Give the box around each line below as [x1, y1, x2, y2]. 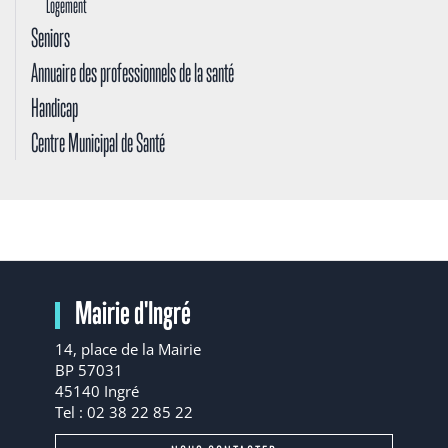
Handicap [31, 91, 78, 123]
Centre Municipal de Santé [31, 126, 165, 158]
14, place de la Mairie [55, 339, 201, 360]
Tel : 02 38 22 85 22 [55, 402, 193, 423]
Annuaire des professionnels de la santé [31, 56, 234, 88]
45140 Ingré [55, 381, 139, 402]
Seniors [31, 21, 70, 53]
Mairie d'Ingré [75, 293, 191, 331]
